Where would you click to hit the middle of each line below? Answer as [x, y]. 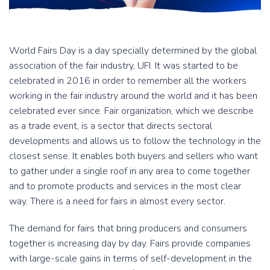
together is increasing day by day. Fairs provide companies [130, 244]
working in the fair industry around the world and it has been [133, 96]
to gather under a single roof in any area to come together [130, 171]
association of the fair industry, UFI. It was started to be [124, 65]
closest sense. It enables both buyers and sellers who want [133, 156]
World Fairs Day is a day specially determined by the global [133, 50]
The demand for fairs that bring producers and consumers [128, 229]
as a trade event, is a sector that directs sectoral [111, 126]
